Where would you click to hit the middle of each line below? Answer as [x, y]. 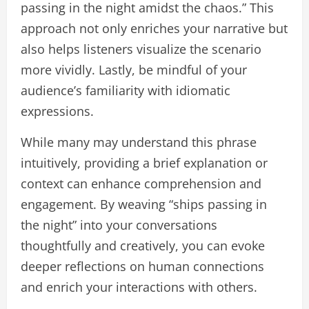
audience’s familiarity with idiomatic [126, 91]
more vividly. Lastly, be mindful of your [134, 70]
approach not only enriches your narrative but [154, 29]
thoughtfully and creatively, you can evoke [143, 246]
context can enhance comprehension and [141, 184]
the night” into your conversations [119, 225]
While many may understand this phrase [139, 142]
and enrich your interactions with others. [139, 287]
